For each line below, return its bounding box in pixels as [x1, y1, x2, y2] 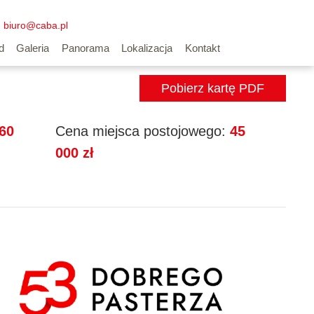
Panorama [61, 41, 109, 54]
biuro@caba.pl [4, 19, 69, 31]
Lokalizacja [121, 41, 173, 54]
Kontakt [184, 41, 220, 54]
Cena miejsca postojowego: [55, 123, 226, 139]
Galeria [16, 41, 50, 54]
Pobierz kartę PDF [161, 81, 264, 95]
